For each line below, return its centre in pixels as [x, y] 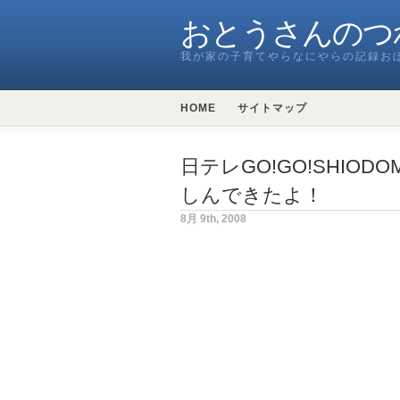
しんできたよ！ [252, 195]
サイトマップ [272, 108]
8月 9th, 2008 [213, 219]
